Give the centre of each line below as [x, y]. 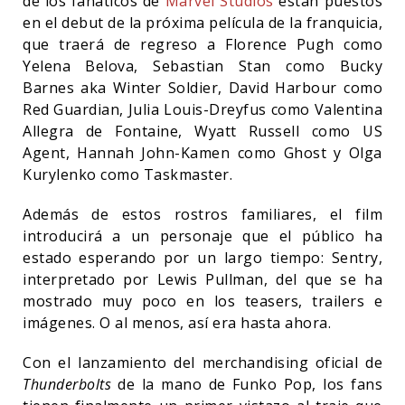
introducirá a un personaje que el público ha [202, 235]
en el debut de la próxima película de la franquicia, [202, 22]
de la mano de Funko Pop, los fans [250, 384]
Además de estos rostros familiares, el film [202, 214]
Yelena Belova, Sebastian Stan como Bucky [202, 66]
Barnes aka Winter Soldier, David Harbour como [202, 87]
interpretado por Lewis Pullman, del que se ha [202, 279]
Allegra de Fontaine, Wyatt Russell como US [202, 131]
